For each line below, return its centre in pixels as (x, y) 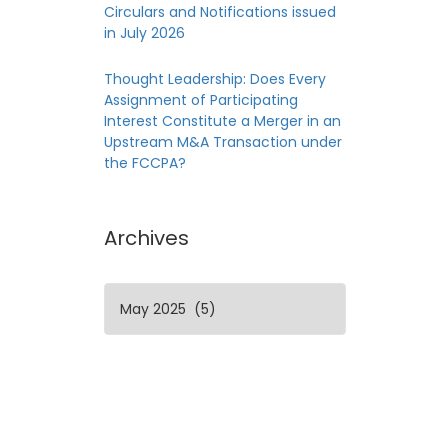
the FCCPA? (144, 163)
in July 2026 (144, 33)
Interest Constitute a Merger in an (222, 121)
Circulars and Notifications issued (219, 12)
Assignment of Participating (200, 100)
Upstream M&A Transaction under (222, 142)
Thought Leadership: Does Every (214, 79)
